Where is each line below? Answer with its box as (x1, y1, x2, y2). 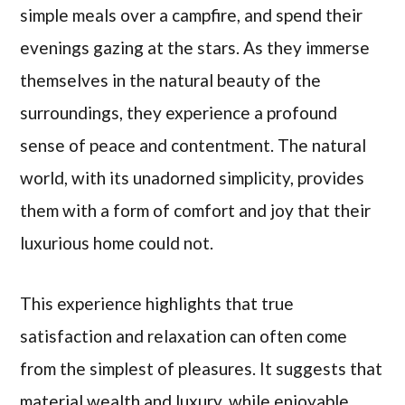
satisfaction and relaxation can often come (20, 325, 348, 346)
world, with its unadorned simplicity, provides (20, 167, 365, 189)
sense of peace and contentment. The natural (20, 135, 367, 156)
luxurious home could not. (20, 232, 214, 254)
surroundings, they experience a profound (20, 102, 338, 124)
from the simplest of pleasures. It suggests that (20, 357, 383, 379)
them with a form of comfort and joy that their (20, 200, 372, 221)
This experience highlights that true (20, 292, 295, 314)
